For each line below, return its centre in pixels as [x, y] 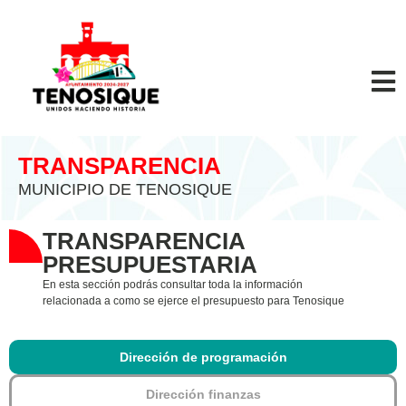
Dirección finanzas [203, 395]
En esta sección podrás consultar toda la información [173, 284]
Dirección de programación [203, 358]
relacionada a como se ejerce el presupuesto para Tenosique [193, 300]
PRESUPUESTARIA [150, 264]
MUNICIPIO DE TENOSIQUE [125, 190]
